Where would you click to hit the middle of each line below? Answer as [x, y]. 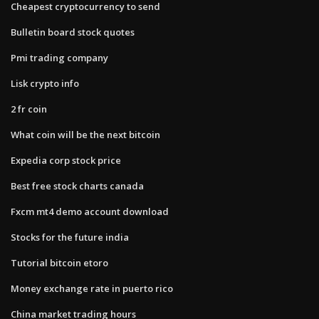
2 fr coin [29, 109]
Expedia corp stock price [66, 160]
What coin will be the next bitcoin [85, 134]
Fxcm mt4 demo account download [90, 211]
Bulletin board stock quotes [73, 32]
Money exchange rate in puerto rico [92, 288]
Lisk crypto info [45, 83]
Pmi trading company [59, 57]
